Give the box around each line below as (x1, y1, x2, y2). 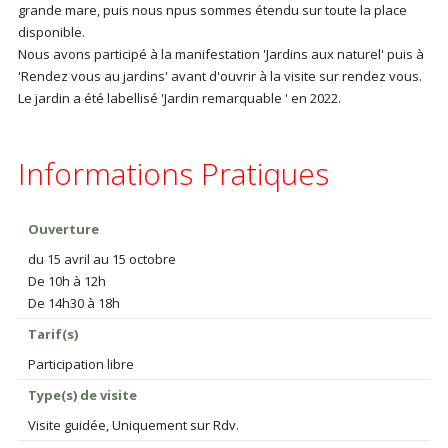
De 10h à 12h (27, 272, 106, 290)
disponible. (17, 23, 85, 41)
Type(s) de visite (27, 386, 137, 404)
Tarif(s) (27, 325, 78, 343)
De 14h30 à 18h (27, 294, 120, 312)
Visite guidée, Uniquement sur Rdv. (27, 416, 239, 434)
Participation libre (27, 355, 134, 373)
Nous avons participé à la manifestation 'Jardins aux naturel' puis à (17, 45, 424, 63)
